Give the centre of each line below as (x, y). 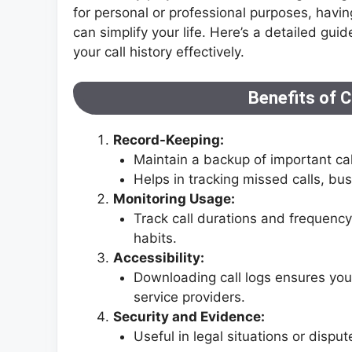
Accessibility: (159, 258)
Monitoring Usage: (174, 199)
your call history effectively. (159, 51)
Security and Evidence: (189, 317)
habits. (155, 238)
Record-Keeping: (169, 140)
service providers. (189, 297)
